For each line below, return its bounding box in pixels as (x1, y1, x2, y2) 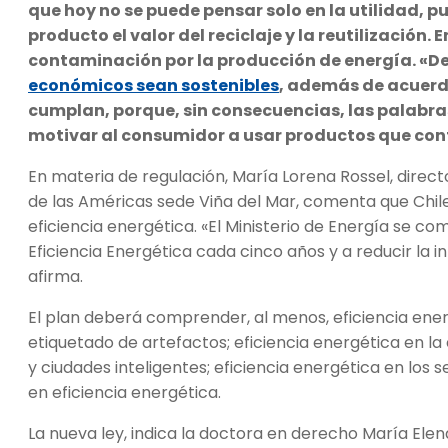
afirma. (28, 264, 83, 288)
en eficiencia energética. (28, 380, 221, 404)
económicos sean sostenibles (28, 73, 279, 97)
